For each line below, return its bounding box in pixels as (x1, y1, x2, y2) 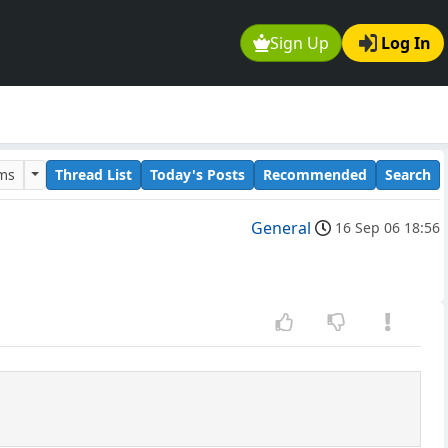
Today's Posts (150, 164, 245, 184)
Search (385, 164, 431, 184)
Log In (381, 32, 431, 55)
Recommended (263, 164, 367, 184)
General (251, 217, 311, 240)
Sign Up (270, 32, 330, 55)
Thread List (55, 164, 132, 184)
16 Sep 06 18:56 (335, 218, 440, 238)
